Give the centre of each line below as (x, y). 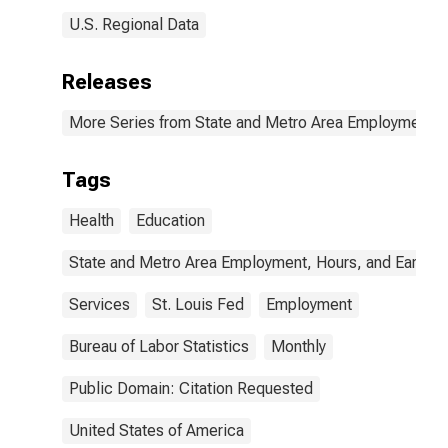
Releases (107, 82)
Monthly (298, 346)
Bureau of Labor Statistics (159, 346)
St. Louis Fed (198, 304)
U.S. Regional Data (134, 24)
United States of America (156, 430)
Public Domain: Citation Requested (191, 388)
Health (91, 220)
